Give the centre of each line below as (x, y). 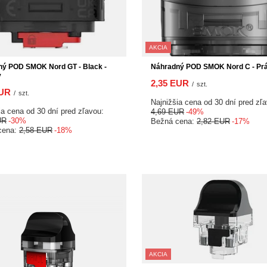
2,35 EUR (170, 83)
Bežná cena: (174, 121)
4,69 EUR (167, 112)
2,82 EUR (213, 121)
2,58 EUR (36, 130)
